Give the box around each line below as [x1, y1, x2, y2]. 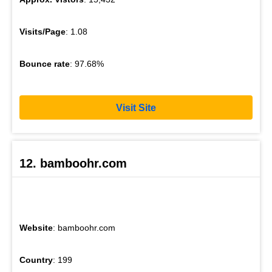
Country [19, 254, 53, 265]
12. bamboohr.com [19, 156, 127, 170]
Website [19, 222, 53, 233]
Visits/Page [19, 27, 66, 37]
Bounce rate [19, 59, 70, 69]
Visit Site [116, 102, 156, 113]
